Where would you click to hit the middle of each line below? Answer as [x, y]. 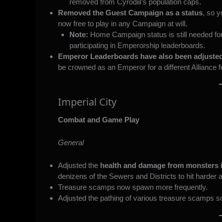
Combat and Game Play [99, 120]
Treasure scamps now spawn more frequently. [133, 187]
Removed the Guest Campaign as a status [130, 12]
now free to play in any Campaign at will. [123, 23]
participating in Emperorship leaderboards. [137, 45]
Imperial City [87, 102]
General [71, 143]
